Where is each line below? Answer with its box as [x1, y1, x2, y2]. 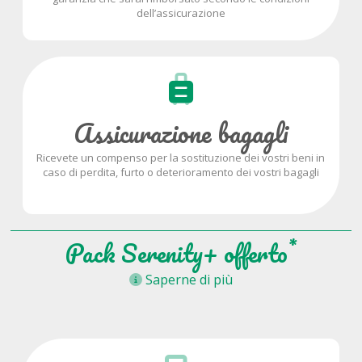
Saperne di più [141, 271, 233, 289]
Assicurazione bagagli [74, 112, 288, 155]
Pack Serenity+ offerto [65, 234, 288, 274]
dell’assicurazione [136, 6, 225, 21]
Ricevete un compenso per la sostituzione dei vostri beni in [36, 150, 326, 166]
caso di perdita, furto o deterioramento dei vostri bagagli [42, 165, 319, 180]
